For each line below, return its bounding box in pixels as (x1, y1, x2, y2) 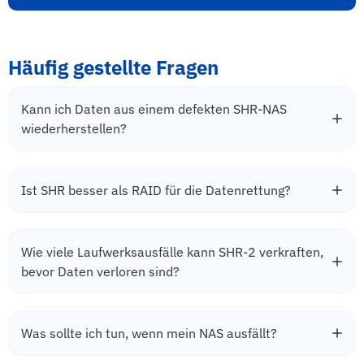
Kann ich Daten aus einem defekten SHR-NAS (21, 100, 287, 117)
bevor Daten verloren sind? (21, 262, 180, 279)
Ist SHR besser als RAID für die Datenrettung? (21, 181, 291, 198)
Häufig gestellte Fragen (8, 54, 219, 80)
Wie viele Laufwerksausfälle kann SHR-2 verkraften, (21, 243, 323, 260)
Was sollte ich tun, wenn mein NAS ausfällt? (21, 324, 277, 341)
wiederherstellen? (21, 119, 127, 136)
